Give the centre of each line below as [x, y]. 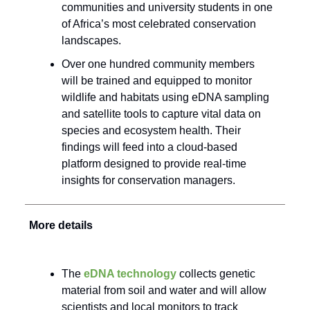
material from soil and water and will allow [164, 291]
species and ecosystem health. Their [151, 131]
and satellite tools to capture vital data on [161, 114]
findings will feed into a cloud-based [149, 147]
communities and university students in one [167, 8]
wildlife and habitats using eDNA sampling [165, 98]
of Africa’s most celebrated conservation [159, 24]
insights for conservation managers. [148, 181]
